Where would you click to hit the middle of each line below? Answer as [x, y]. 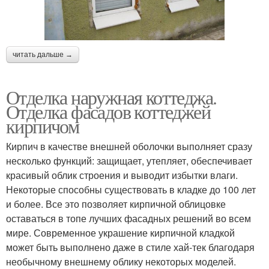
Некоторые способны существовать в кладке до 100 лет [131, 189]
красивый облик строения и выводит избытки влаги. [122, 175]
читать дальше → [43, 54]
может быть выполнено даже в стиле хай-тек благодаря [130, 247]
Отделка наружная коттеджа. [111, 97]
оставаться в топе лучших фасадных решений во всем [128, 218]
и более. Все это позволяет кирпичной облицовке [116, 204]
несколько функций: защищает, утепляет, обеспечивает [129, 160]
